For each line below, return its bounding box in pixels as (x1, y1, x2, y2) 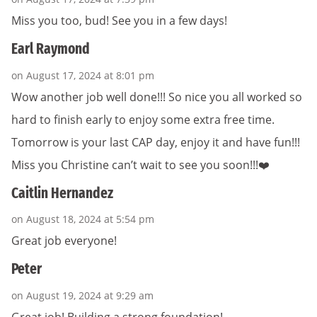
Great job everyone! (11, 233, 117, 249)
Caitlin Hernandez (11, 183, 113, 202)
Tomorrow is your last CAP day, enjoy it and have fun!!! (11, 134, 300, 150)
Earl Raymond (11, 40, 90, 59)
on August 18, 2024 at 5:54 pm (11, 212, 154, 226)
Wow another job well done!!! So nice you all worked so (11, 88, 302, 105)
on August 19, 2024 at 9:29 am (11, 288, 154, 302)
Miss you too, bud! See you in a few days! (11, 13, 227, 29)
